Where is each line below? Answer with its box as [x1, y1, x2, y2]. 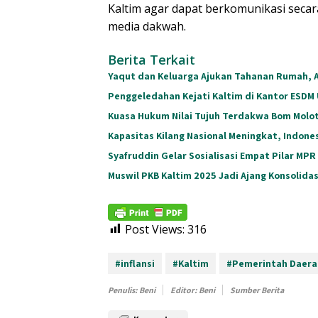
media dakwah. [108, 18, 186, 35]
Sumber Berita [230, 284, 284, 295]
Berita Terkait [108, 51, 195, 69]
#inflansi [115, 256, 155, 270]
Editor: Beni [170, 284, 215, 295]
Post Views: [125, 221, 185, 237]
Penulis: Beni [108, 284, 155, 295]
